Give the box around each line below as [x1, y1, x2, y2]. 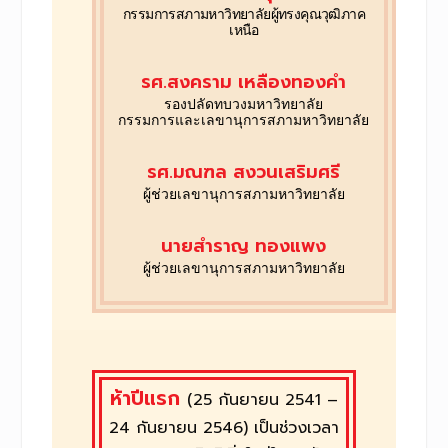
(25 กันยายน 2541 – [186, 388, 338, 413]
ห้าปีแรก [109, 383, 187, 414]
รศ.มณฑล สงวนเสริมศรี [147, 157, 341, 186]
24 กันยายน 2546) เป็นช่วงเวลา [108, 416, 339, 441]
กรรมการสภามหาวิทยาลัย [122, 5, 271, 22]
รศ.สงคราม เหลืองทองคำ [141, 67, 347, 96]
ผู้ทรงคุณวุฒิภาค [270, 5, 365, 22]
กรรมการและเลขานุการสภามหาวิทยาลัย [118, 111, 370, 128]
